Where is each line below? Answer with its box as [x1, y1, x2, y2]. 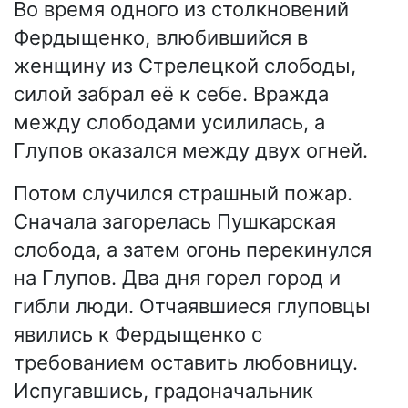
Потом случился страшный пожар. [14, 181, 352, 206]
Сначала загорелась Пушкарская [14, 209, 336, 234]
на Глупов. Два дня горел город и [14, 266, 341, 291]
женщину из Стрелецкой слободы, [14, 54, 356, 78]
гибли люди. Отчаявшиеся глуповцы [14, 294, 371, 319]
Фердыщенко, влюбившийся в [14, 25, 308, 50]
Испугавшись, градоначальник [14, 379, 313, 403]
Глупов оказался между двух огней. [14, 138, 368, 163]
